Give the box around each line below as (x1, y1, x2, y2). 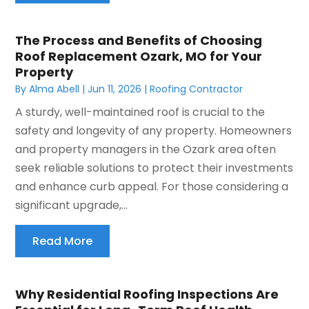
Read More (32, 232, 93, 249)
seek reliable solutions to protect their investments (15, 159, 294, 176)
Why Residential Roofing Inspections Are (15, 285, 279, 303)
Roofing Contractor (150, 81, 243, 96)
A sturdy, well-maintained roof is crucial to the (15, 103, 266, 120)
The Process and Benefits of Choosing (15, 31, 263, 49)
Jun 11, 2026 (88, 81, 142, 96)
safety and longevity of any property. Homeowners (15, 122, 292, 139)
